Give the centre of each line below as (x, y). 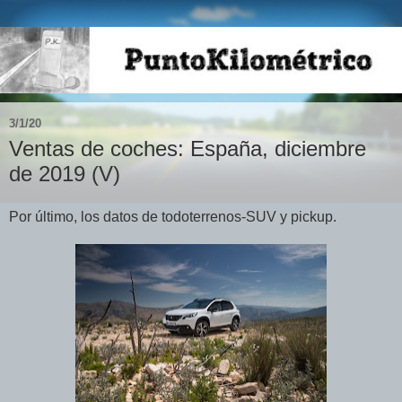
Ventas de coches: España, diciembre (188, 148)
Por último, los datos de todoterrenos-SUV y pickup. (173, 216)
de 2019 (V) (65, 173)
